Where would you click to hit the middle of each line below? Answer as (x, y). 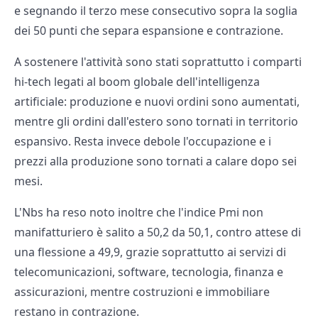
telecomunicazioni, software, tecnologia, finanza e (149, 272)
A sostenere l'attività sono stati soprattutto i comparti (158, 62)
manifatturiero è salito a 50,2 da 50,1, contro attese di (158, 232)
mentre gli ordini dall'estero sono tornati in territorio (156, 122)
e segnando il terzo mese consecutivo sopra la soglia (156, 11)
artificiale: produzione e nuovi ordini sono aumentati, (157, 102)
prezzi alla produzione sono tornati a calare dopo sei (155, 161)
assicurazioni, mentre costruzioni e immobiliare (142, 292)
